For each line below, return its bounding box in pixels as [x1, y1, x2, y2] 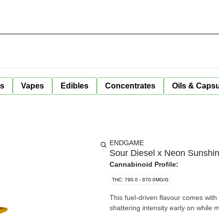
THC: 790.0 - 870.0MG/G [112, 177, 169, 182]
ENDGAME [109, 139, 144, 147]
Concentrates [105, 82, 155, 90]
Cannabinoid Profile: [109, 160, 178, 168]
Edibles [61, 82, 88, 90]
